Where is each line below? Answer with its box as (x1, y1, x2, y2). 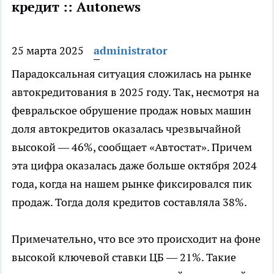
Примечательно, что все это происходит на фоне (12, 232, 261, 246)
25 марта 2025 (12, 43, 84, 58)
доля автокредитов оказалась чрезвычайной (12, 122, 241, 136)
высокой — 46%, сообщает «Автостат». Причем (12, 140, 252, 155)
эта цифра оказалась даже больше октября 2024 (12, 158, 257, 173)
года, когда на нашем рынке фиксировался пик (12, 177, 252, 191)
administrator (94, 43, 168, 58)
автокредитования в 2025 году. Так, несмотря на (12, 85, 259, 100)
